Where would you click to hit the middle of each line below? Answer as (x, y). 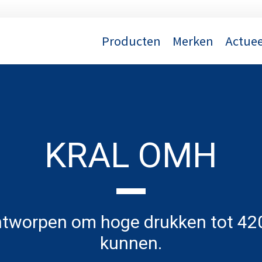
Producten (132, 41)
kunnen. (131, 243)
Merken (193, 41)
